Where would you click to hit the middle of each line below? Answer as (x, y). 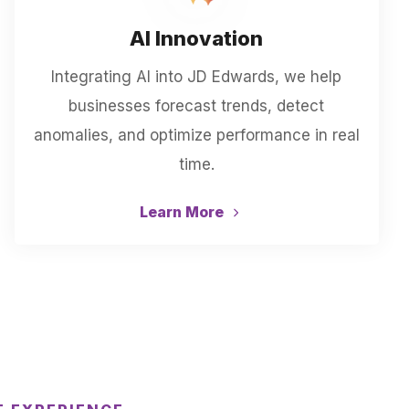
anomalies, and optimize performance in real (196, 135)
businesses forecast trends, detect (197, 106)
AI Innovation (197, 38)
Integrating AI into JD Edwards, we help (197, 77)
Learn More (184, 212)
